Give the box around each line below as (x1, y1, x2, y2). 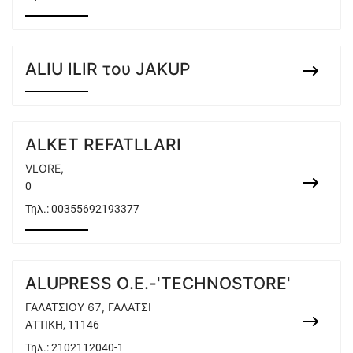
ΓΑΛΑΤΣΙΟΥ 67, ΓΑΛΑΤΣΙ (25, 300, 151, 314)
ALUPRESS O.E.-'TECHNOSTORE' (25, 273, 291, 293)
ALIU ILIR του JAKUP (25, 59, 190, 79)
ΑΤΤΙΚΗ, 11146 (25, 318, 99, 331)
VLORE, (25, 162, 64, 175)
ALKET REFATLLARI (25, 135, 181, 154)
